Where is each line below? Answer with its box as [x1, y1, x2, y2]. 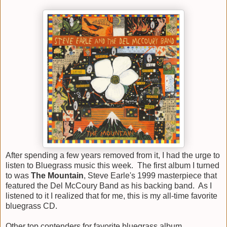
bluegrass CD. [6, 202, 57, 211]
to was [6, 171, 31, 180]
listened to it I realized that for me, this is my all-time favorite [6, 192, 217, 201]
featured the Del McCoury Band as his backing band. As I [6, 181, 212, 191]
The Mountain [31, 171, 84, 180]
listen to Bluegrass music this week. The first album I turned [6, 161, 219, 170]
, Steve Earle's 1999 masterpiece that [84, 171, 217, 180]
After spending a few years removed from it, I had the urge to [6, 151, 220, 160]
